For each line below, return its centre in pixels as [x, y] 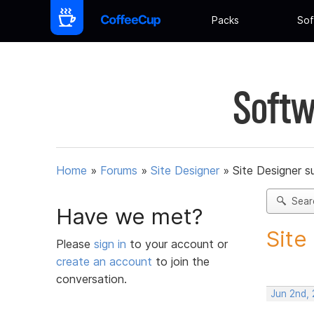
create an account [104, 261]
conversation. [91, 279]
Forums [119, 171]
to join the [181, 261]
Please [75, 244]
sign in [112, 244]
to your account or [179, 244]
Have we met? [130, 216]
